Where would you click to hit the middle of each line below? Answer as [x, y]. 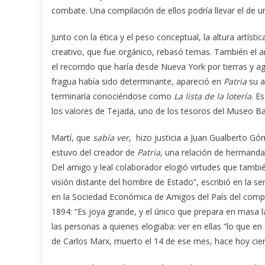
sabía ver [111, 137]
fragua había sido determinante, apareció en [138, 81]
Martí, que [72, 137]
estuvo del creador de [94, 152]
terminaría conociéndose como [113, 96]
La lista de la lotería [213, 96]
